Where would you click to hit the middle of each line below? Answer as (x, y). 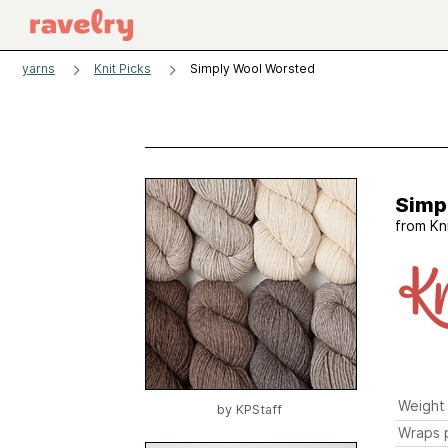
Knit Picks (122, 68)
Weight (421, 405)
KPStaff (259, 409)
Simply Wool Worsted (252, 68)
